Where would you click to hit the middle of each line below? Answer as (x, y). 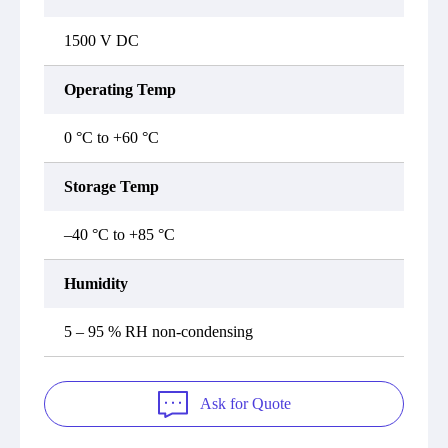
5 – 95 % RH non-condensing (158, 331)
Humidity (96, 283)
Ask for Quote (245, 403)
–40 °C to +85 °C (119, 234)
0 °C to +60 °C (111, 137)
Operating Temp (120, 89)
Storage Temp (111, 186)
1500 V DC (101, 40)
